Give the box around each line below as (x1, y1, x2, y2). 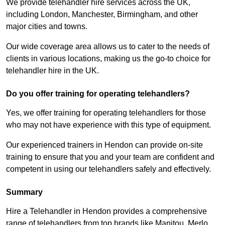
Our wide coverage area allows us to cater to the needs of (6, 42, 209, 51)
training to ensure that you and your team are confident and (6, 153, 214, 162)
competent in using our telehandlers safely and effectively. (6, 165, 211, 174)
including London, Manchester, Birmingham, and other (6, 10, 198, 19)
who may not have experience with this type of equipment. (6, 121, 211, 130)
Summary (6, 188, 43, 197)
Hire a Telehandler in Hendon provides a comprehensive (6, 207, 207, 216)
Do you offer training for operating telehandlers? (6, 89, 190, 98)
